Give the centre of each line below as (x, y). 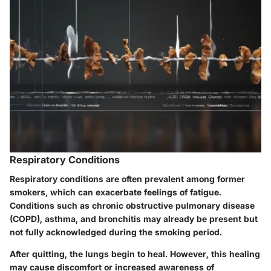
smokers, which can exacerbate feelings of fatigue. (116, 192)
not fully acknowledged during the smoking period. (116, 232)
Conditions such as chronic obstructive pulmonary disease (132, 206)
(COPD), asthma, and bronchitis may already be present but (134, 219)
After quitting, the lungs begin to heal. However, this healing (135, 254)
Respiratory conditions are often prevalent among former (127, 179)
